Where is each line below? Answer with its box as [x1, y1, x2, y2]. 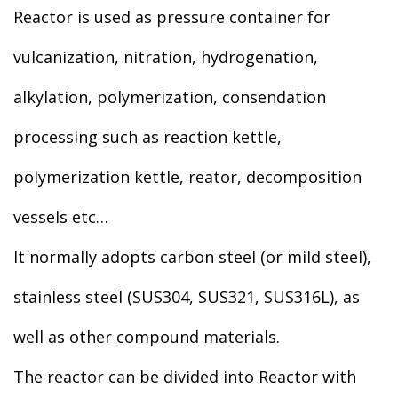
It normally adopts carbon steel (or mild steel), [13, 246, 371, 267]
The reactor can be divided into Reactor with [13, 366, 356, 387]
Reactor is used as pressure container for [13, 6, 330, 28]
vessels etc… [13, 206, 108, 227]
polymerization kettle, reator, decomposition [13, 166, 362, 187]
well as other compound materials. [13, 326, 280, 347]
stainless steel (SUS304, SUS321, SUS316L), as [13, 286, 360, 307]
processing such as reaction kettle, [13, 126, 282, 147]
